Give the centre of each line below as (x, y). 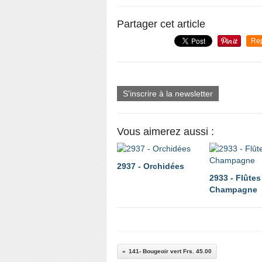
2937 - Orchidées (151, 166)
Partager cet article (161, 24)
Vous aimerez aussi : (166, 132)
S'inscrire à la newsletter (168, 94)
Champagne (233, 189)
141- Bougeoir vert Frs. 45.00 (170, 251)
